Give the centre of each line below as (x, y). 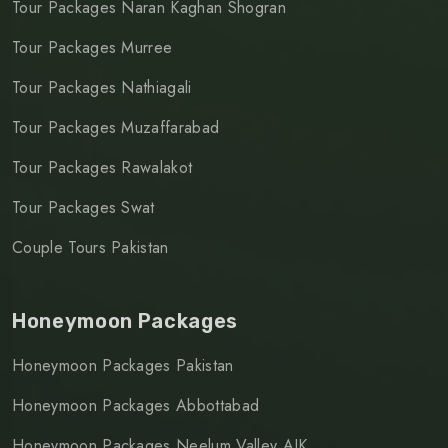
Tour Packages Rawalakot (102, 167)
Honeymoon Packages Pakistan (123, 365)
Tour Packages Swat (83, 207)
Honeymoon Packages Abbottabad (136, 405)
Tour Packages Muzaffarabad (116, 127)
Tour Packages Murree (92, 47)
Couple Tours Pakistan (90, 247)
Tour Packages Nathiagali (102, 87)
